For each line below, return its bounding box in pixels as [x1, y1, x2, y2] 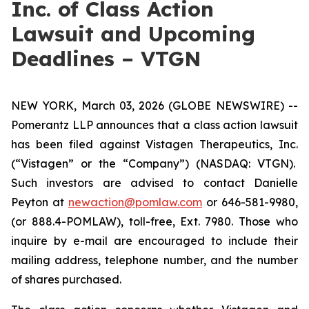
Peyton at [11, 195, 68, 209]
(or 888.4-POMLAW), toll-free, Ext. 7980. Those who [11, 215, 298, 228]
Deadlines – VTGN [11, 46, 201, 72]
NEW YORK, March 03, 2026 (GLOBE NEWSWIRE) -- [11, 99, 298, 112]
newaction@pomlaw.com [68, 195, 202, 209]
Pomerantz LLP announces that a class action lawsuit [11, 118, 298, 132]
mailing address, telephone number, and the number [11, 253, 298, 267]
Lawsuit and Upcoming [11, 21, 255, 47]
